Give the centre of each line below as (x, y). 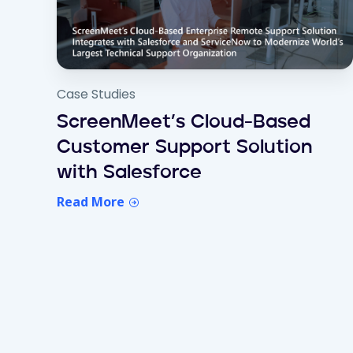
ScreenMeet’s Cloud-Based (184, 123)
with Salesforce (129, 173)
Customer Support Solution (184, 148)
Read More (92, 202)
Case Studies (96, 94)
